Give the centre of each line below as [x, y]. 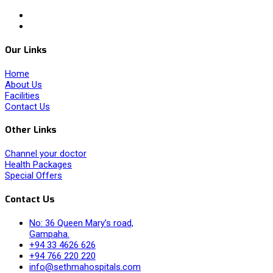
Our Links [26, 50]
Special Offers [34, 176]
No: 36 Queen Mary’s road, [81, 223]
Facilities [22, 95]
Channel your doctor [46, 154]
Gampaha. [49, 234]
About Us [23, 84]
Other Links [31, 130]
